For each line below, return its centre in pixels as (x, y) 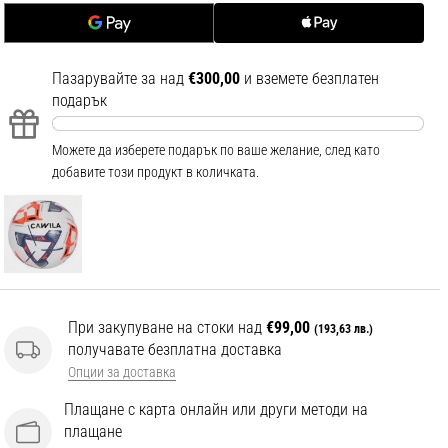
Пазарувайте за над (120, 79)
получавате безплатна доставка (175, 349)
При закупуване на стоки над (167, 327)
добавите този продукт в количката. (155, 172)
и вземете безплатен (309, 79)
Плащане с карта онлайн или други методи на (216, 409)
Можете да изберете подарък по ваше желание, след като (216, 150)
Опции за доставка (122, 372)
